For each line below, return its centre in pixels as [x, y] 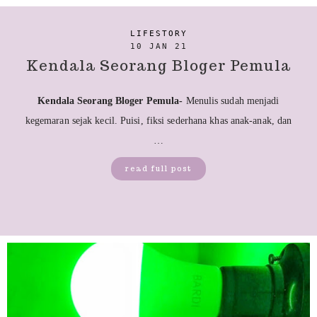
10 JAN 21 [158, 47]
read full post [158, 169]
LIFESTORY [158, 33]
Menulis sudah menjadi [232, 101]
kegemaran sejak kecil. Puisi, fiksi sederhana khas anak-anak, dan [158, 121]
